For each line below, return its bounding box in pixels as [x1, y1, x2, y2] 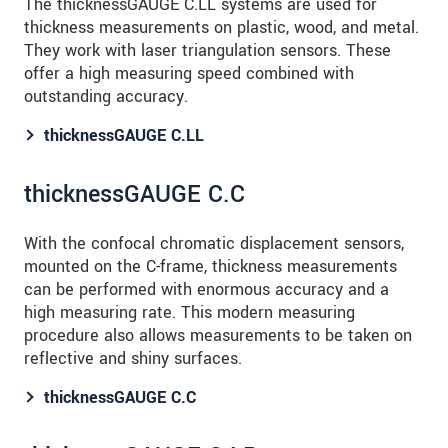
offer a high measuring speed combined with [24, 62, 354, 86]
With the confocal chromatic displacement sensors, [24, 232, 404, 256]
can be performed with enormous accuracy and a [24, 278, 389, 302]
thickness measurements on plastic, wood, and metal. [24, 16, 419, 40]
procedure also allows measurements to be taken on [24, 324, 412, 348]
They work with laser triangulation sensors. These [24, 39, 391, 63]
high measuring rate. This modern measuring [24, 301, 355, 325]
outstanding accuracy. [24, 85, 188, 109]
